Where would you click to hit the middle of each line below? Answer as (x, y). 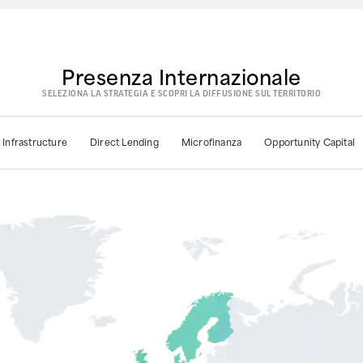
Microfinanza (211, 142)
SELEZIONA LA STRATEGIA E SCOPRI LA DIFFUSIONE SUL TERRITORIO (181, 93)
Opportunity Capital (310, 142)
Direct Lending (124, 142)
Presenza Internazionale (181, 75)
